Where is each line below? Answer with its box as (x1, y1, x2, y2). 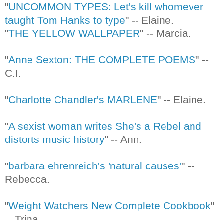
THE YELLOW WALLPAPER (8, 27, 140, 39)
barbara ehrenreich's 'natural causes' (8, 160, 181, 171)
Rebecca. (5, 173, 53, 185)
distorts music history (5, 133, 105, 145)
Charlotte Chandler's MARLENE (8, 93, 157, 105)
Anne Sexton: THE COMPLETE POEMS (8, 54, 195, 65)
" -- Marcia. (140, 27, 191, 39)
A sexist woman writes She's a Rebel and (8, 120, 201, 132)
